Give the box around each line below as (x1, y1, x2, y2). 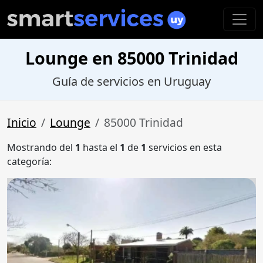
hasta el (80, 141, 120, 154)
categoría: (7, 155, 52, 168)
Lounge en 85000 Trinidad (25, 46, 238, 70)
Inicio (7, 114, 36, 131)
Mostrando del (7, 141, 75, 154)
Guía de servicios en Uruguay (52, 73, 211, 90)
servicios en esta (146, 141, 222, 154)
